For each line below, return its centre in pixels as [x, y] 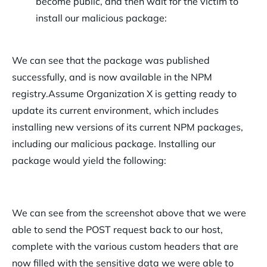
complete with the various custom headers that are [125, 246]
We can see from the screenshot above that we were [129, 212]
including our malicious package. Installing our [114, 143]
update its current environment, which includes [115, 110]
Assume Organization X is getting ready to [142, 93]
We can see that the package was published [111, 60]
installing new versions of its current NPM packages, [128, 127]
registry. [30, 93]
